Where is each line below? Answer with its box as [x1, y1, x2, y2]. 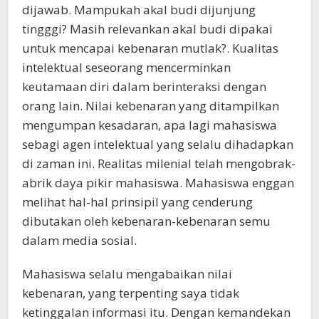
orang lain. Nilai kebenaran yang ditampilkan [22, 97, 279, 114]
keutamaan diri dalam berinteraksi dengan [22, 78, 266, 95]
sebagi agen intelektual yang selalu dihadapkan [22, 135, 293, 152]
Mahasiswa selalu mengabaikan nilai [22, 265, 232, 282]
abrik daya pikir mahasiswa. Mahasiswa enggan [22, 174, 294, 191]
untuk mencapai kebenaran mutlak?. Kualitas [22, 39, 278, 56]
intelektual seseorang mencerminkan [22, 58, 231, 75]
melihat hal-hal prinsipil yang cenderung [22, 193, 253, 210]
